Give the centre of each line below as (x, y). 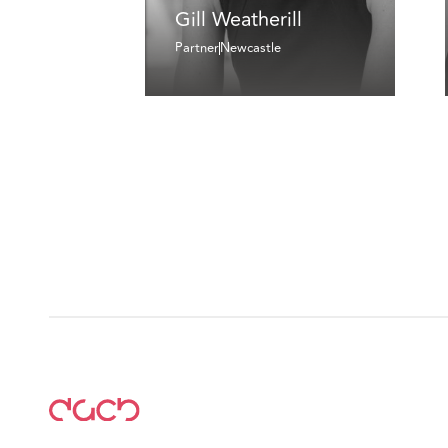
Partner (196, 48)
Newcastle (250, 48)
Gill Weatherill (238, 19)
